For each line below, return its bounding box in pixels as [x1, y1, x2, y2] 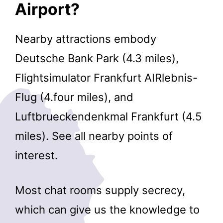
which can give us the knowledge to [15, 203, 200, 216]
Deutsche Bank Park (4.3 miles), [15, 52, 179, 65]
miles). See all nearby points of [15, 129, 173, 143]
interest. [15, 149, 58, 162]
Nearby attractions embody [15, 32, 156, 46]
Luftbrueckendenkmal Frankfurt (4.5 [15, 110, 202, 123]
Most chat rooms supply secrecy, [15, 183, 185, 197]
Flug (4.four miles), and [15, 91, 133, 104]
